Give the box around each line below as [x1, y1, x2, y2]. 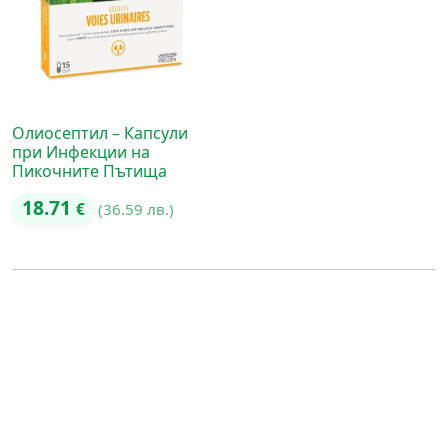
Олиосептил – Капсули [12, 122, 188, 144]
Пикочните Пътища [12, 160, 167, 182]
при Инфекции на [12, 141, 150, 163]
